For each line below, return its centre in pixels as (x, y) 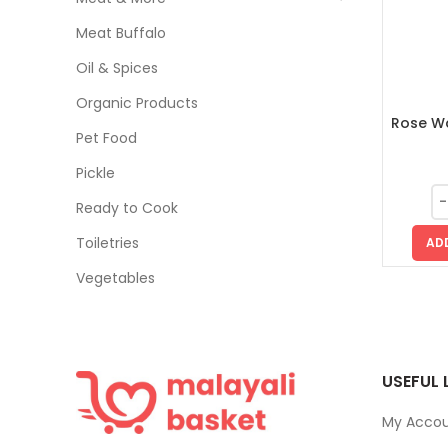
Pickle (95, 173)
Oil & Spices (117, 68)
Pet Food (106, 138)
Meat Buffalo (121, 33)
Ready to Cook (127, 208)
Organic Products (137, 103)
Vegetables (115, 278)
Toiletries (107, 243)
